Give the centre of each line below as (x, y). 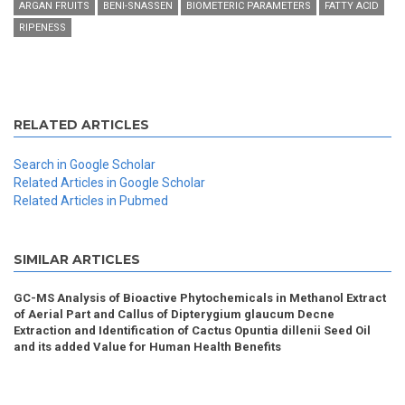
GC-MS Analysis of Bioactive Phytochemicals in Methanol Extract (200, 298)
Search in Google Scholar (85, 165)
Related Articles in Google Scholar (109, 183)
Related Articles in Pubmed (91, 201)
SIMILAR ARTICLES (77, 260)
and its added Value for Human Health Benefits (147, 347)
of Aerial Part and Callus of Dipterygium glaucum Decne (174, 315)
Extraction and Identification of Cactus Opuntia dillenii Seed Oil (192, 331)
